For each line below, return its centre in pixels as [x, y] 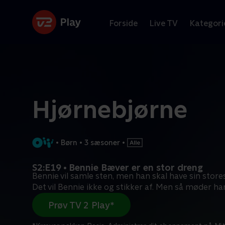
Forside [124, 23]
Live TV [164, 23]
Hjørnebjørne [110, 109]
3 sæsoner [102, 142]
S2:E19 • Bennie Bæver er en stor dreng [118, 167]
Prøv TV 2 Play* [81, 205]
